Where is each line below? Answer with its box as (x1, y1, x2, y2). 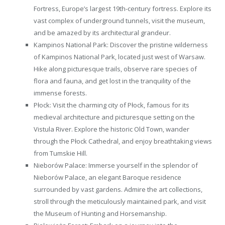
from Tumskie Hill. (34, 148, 87, 158)
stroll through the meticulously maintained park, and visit (34, 196, 206, 206)
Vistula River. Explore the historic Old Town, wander (34, 124, 189, 134)
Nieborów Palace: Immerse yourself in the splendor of (34, 160, 198, 170)
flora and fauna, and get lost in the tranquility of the (34, 76, 191, 85)
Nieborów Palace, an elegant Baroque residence (34, 172, 181, 182)
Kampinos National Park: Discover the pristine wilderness (34, 40, 208, 49)
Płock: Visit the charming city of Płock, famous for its (34, 100, 189, 109)
